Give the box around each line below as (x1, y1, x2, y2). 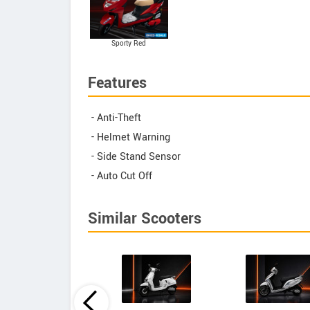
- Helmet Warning (91, 130, 170, 145)
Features (88, 72, 147, 94)
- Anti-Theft (91, 111, 141, 125)
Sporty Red (111, 39, 147, 48)
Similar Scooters (88, 208, 201, 230)
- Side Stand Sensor (91, 149, 181, 164)
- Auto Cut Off (91, 169, 152, 183)
